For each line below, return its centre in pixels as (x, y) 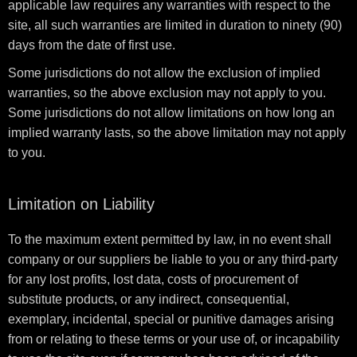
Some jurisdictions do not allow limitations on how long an (171, 113)
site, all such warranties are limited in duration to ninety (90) (175, 25)
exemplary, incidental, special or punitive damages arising (171, 319)
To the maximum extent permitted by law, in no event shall (170, 239)
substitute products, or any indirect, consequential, (149, 299)
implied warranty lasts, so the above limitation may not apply (177, 133)
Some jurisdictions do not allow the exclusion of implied (164, 73)
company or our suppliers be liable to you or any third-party (173, 259)
